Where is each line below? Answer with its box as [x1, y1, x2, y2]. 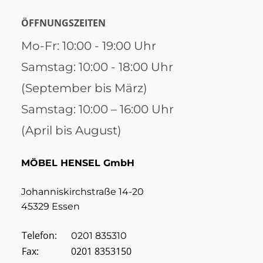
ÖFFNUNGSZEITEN [21, 16, 106, 30]
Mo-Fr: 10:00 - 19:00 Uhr [21, 39, 156, 53]
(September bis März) [21, 81, 147, 96]
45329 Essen [21, 201, 80, 213]
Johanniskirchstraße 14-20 [21, 186, 144, 198]
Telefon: [22, 229, 57, 242]
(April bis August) [21, 123, 122, 138]
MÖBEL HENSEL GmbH [21, 157, 134, 169]
